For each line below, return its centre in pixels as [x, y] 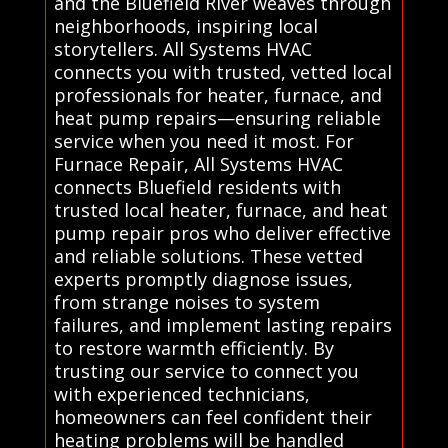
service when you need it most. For [203, 140]
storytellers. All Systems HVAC [182, 48]
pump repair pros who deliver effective [222, 232]
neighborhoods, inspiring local [185, 25]
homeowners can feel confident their [212, 416]
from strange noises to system [186, 301]
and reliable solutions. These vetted [208, 255]
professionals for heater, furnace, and [217, 94]
